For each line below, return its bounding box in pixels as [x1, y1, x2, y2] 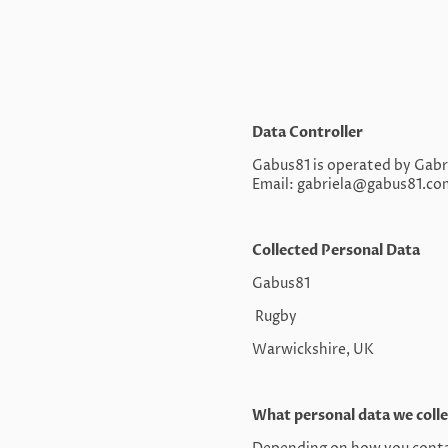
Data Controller [252, 123, 363, 143]
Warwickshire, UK [252, 340, 374, 360]
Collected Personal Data [252, 241, 423, 261]
